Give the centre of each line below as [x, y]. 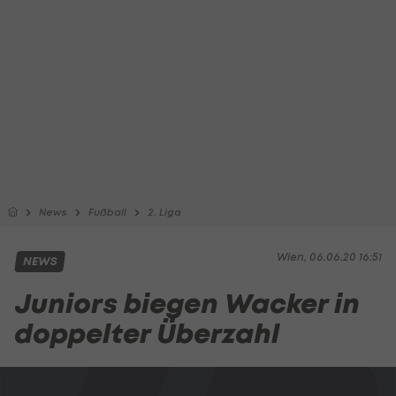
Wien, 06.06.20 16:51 [329, 257]
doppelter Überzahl [147, 334]
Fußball [107, 212]
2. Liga [164, 212]
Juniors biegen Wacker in [187, 304]
